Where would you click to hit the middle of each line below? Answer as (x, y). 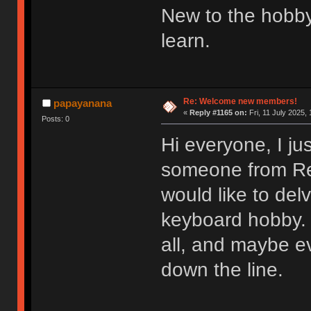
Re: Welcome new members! (240, 102)
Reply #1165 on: (218, 113)
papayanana (82, 103)
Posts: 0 (56, 119)
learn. (185, 41)
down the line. (222, 270)
